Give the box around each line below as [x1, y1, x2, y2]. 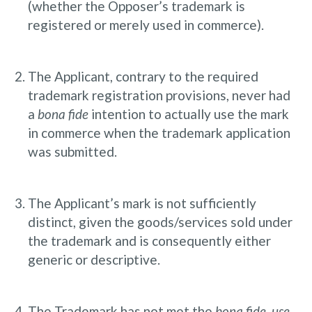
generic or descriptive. [28, 251, 160, 267]
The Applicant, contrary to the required [28, 68, 258, 84]
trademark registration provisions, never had [28, 86, 290, 103]
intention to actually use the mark [88, 105, 289, 122]
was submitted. [28, 143, 117, 159]
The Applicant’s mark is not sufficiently [28, 194, 256, 211]
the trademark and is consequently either [28, 232, 271, 249]
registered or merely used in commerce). [28, 16, 264, 33]
